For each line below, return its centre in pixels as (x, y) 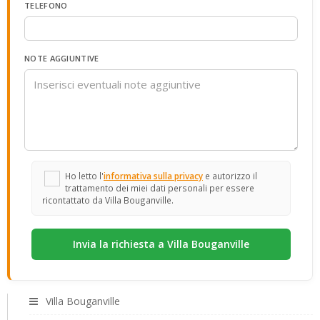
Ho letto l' (84, 176)
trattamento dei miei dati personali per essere (160, 188)
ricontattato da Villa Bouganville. (108, 200)
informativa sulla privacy (153, 176)
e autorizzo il (230, 176)
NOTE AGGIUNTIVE (62, 58)
